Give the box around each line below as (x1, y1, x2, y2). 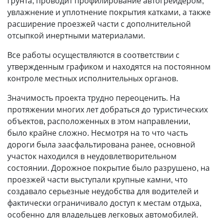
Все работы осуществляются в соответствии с (7, 50, 180, 60)
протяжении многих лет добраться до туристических (7, 104, 208, 115)
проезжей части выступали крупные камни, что (7, 174, 188, 185)
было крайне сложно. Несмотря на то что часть (7, 127, 188, 138)
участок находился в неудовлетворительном (7, 151, 177, 162)
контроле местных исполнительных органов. (7, 73, 178, 84)
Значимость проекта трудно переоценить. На (7, 92, 180, 103)
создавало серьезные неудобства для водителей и (7, 186, 199, 197)
